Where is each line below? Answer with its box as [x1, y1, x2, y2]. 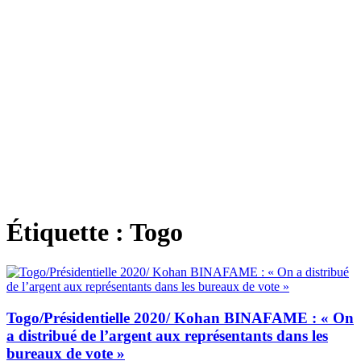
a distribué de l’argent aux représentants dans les [6, 326, 328, 344]
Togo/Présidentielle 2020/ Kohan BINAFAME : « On [6, 309, 354, 326]
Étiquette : [6, 218, 130, 247]
